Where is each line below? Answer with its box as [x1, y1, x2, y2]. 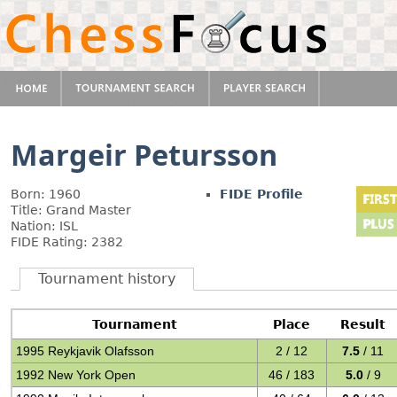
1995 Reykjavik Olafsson [16, 344, 155, 358]
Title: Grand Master [11, 203, 131, 217]
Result [340, 317, 385, 331]
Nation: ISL [11, 219, 78, 233]
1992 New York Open [16, 368, 136, 382]
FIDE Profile [220, 187, 303, 201]
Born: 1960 [11, 187, 81, 201]
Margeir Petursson [11, 135, 277, 174]
